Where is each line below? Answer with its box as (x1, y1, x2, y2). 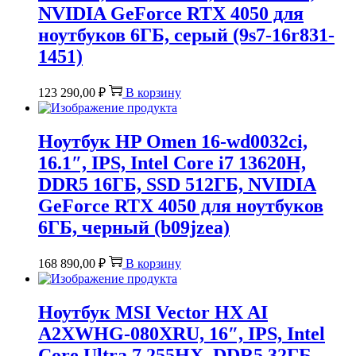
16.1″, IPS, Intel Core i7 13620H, (38, 152, 306, 173)
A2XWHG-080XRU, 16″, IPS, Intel (38, 323, 325, 344)
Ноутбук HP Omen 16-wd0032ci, (38, 130, 308, 152)
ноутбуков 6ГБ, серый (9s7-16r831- (38, 24, 335, 45)
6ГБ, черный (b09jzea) (38, 216, 230, 238)
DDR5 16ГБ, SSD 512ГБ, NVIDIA (38, 173, 316, 195)
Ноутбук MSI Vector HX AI (38, 301, 268, 323)
